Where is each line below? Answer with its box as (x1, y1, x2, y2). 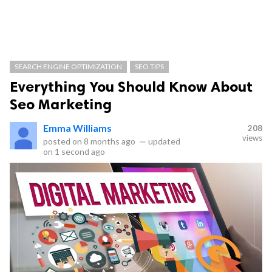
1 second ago (55, 146, 105, 157)
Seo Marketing (10, 95, 112, 113)
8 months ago (84, 136, 135, 146)
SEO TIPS (135, 62, 164, 71)
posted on (43, 136, 84, 146)
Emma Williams (43, 122, 112, 134)
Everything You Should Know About (10, 78, 253, 95)
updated (146, 136, 180, 146)
